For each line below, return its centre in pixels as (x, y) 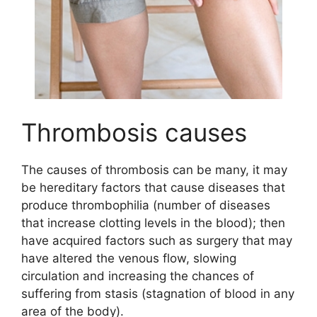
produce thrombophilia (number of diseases (146, 205)
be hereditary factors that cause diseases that (153, 187)
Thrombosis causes (134, 132)
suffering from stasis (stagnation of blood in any (158, 293)
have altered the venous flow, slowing (129, 258)
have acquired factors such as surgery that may (157, 240)
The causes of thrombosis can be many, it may (154, 169)
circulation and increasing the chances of (138, 276)
